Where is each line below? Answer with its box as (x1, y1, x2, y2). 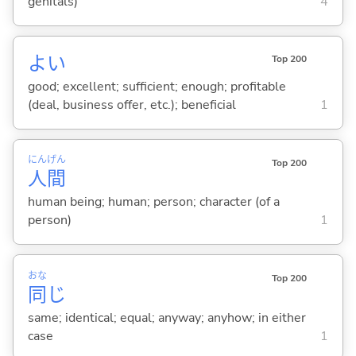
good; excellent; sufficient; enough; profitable (27, 78, 286, 96)
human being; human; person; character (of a (27, 193, 280, 211)
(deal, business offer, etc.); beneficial (27, 96, 236, 114)
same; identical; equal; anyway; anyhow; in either (27, 308, 306, 327)
